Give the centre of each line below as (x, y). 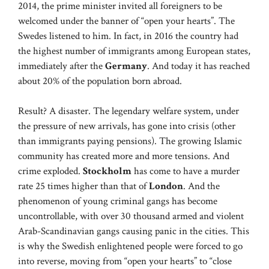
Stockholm (107, 171)
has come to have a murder (186, 171)
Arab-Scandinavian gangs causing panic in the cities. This (134, 231)
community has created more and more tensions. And (124, 156)
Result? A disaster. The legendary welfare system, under (128, 111)
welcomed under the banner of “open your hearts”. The (126, 21)
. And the (201, 186)
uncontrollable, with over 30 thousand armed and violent (131, 216)
